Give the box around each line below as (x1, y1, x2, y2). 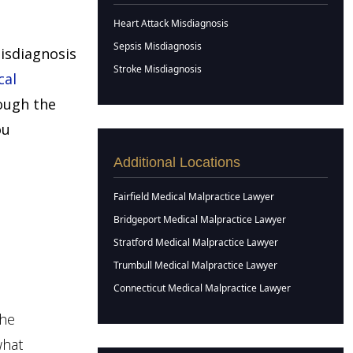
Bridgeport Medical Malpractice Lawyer (113, 213, 286, 226)
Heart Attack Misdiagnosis (113, 17, 229, 30)
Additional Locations (113, 154, 240, 170)
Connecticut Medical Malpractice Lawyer (113, 281, 291, 295)
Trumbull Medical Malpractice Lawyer (113, 258, 277, 272)
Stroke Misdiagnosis (113, 62, 202, 76)
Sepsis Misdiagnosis (113, 39, 202, 53)
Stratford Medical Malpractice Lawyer (113, 236, 278, 249)
